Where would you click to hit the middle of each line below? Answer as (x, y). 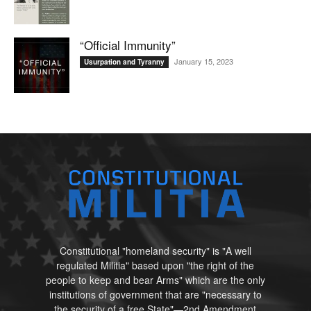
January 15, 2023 (204, 61)
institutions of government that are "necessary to (155, 294)
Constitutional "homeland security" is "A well (155, 250)
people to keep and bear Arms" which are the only (155, 279)
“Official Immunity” (128, 45)
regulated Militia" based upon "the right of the (155, 265)
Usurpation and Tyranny (124, 62)
